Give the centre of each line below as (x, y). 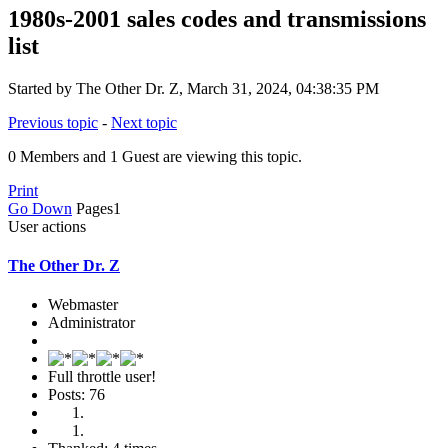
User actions (47, 226)
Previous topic (53, 122)
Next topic (144, 122)
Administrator (91, 323)
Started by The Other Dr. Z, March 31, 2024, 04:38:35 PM (193, 88)
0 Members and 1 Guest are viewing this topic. (155, 156)
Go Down (40, 208)
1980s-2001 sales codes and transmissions (217, 18)
